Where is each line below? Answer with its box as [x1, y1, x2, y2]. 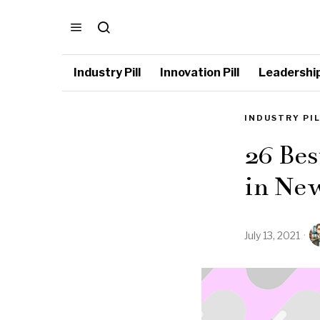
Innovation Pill [160, 66, 239, 79]
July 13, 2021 [244, 229, 300, 241]
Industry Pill [74, 66, 141, 79]
